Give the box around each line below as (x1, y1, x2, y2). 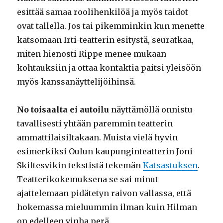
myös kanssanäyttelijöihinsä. (17, 77, 136, 87)
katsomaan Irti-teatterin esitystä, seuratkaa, (17, 35, 194, 45)
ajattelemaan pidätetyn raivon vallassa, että (17, 188, 192, 199)
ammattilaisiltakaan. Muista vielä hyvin (17, 132, 178, 143)
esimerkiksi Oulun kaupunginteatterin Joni (17, 146, 193, 157)
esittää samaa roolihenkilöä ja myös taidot (17, 7, 189, 17)
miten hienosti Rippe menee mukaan (17, 49, 167, 59)
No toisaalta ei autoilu (17, 105, 110, 115)
